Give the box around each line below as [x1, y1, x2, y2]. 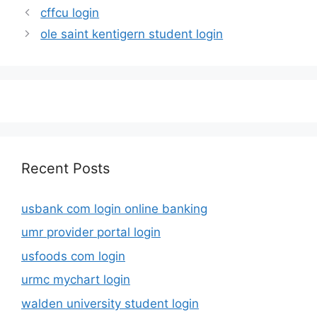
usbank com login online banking [21, 201, 207, 216]
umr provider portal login [21, 225, 161, 239]
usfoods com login [21, 248, 125, 263]
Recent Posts [21, 159, 110, 177]
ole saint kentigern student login [40, 26, 224, 41]
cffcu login [40, 5, 100, 20]
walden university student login [21, 296, 199, 311]
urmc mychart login [21, 272, 130, 287]
